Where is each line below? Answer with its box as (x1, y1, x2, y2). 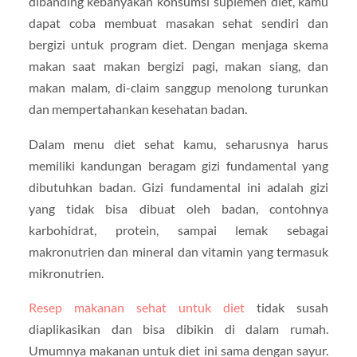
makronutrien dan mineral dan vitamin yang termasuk (28, 243, 329, 259)
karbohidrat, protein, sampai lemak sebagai (28, 222, 329, 237)
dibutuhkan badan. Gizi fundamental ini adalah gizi (28, 178, 329, 194)
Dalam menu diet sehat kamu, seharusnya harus (28, 135, 329, 151)
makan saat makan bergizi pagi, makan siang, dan (28, 58, 329, 74)
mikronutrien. (28, 265, 104, 280)
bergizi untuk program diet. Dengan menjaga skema (28, 37, 329, 53)
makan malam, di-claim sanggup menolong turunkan (28, 80, 329, 96)
